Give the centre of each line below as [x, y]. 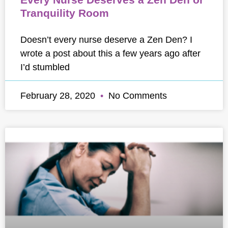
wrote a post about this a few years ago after [110, 53]
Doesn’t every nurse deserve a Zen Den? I [106, 39]
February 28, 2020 [59, 95]
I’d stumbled [45, 67]
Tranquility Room [65, 13]
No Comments [136, 95]
